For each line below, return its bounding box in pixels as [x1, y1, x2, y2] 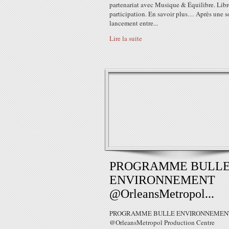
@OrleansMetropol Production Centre [109, 218, 215, 227]
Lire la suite [109, 34, 142, 43]
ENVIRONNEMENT [109, 173, 215, 187]
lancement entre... [109, 18, 158, 28]
